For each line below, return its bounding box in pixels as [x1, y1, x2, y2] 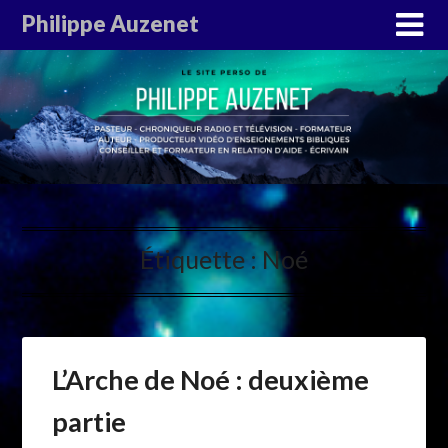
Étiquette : [140, 244, 262, 275]
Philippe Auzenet [22, 10, 200, 37]
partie [52, 405, 127, 439]
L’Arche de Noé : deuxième [52, 363, 370, 397]
